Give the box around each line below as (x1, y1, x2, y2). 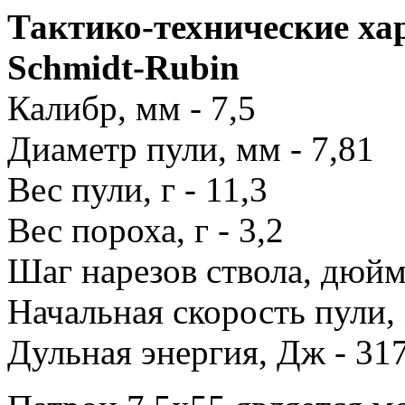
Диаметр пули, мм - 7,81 (7, 129, 374, 169)
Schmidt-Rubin (7, 48, 240, 88)
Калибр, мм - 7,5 (7, 89, 256, 128)
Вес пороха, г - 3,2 (7, 211, 284, 250)
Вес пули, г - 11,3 (7, 170, 268, 210)
